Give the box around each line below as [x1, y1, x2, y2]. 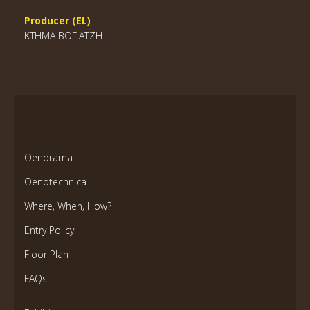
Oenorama [24, 151, 73, 164]
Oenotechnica [24, 175, 86, 188]
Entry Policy [24, 224, 74, 237]
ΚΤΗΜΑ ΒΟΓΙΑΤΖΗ [24, 29, 102, 42]
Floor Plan [24, 248, 69, 261]
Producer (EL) [24, 14, 91, 27]
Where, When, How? [24, 199, 111, 212]
